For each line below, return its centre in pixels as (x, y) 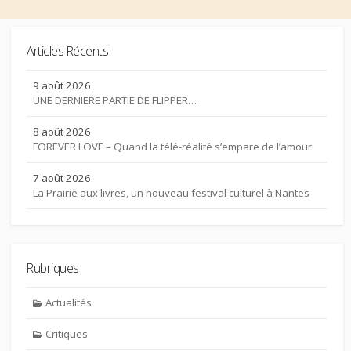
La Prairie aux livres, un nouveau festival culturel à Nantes (171, 192)
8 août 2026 (62, 131)
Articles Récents (68, 51)
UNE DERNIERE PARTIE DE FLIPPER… (115, 100)
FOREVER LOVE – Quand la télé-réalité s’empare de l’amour (172, 146)
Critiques (67, 333)
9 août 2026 (62, 85)
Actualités (69, 302)
